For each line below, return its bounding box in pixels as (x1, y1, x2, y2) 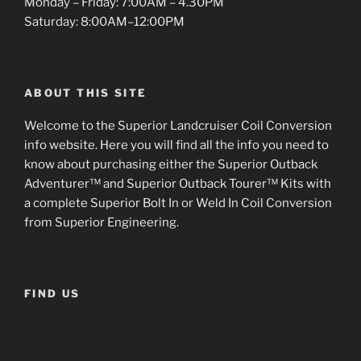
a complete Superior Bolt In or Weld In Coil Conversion (24, 195, 332, 210)
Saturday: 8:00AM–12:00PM (24, 14, 185, 29)
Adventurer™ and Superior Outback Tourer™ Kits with (24, 176, 331, 191)
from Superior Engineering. (24, 214, 179, 230)
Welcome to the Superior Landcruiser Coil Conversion (24, 118, 332, 133)
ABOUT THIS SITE (24, 86, 147, 100)
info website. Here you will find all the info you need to (24, 137, 329, 152)
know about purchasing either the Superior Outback (24, 156, 317, 172)
